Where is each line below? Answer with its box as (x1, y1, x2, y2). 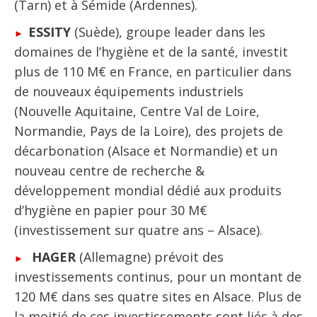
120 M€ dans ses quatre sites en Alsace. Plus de (14, 287, 301, 305)
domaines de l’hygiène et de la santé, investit (14, 42, 288, 60)
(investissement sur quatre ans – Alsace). (14, 221, 263, 238)
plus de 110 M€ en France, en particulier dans (14, 62, 292, 80)
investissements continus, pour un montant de (14, 267, 301, 285)
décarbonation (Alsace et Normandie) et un (14, 142, 277, 159)
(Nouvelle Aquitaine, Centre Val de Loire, (14, 102, 260, 120)
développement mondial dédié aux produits (14, 181, 282, 199)
